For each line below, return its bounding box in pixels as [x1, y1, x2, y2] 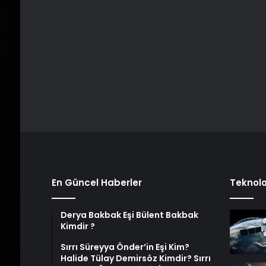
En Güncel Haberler [51, 176, 142, 189]
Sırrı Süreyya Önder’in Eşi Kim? [60, 241, 189, 254]
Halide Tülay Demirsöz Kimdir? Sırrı [60, 252, 211, 265]
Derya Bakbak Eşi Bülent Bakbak [60, 209, 198, 221]
